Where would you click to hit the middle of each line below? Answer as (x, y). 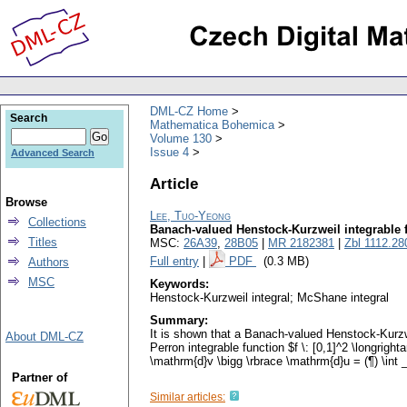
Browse (26, 202)
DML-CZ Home (189, 111)
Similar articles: (188, 397)
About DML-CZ (45, 337)
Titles (43, 242)
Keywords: (179, 284)
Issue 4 (169, 152)
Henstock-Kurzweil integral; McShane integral (269, 298)
